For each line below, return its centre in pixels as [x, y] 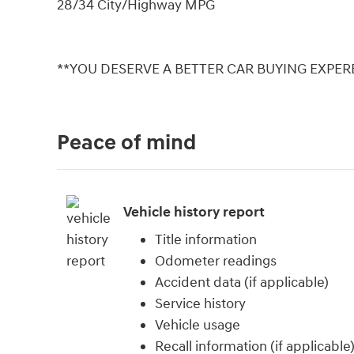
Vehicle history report [194, 212]
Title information [206, 240]
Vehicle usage [198, 326]
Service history [200, 304]
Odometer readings [216, 262]
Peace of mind [126, 143]
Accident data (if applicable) [242, 283]
